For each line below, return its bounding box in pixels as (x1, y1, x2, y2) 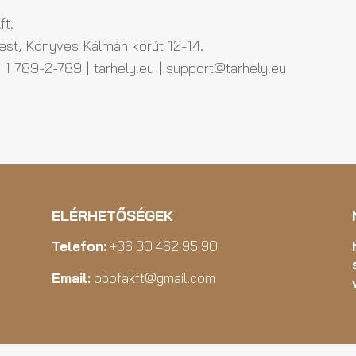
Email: (51, 269, 91, 287)
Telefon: (51, 238, 106, 255)
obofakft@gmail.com (90, 269, 215, 287)
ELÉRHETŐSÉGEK (51, 207, 173, 226)
